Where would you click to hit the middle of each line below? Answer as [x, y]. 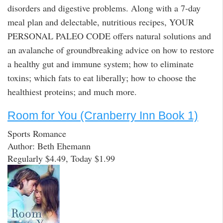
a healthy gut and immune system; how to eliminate [101, 63]
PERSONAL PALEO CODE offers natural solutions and [109, 36]
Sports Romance [37, 134]
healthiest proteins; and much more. [72, 91]
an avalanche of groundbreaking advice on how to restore [111, 50]
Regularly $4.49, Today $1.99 [61, 159]
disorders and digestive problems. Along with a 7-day [104, 8]
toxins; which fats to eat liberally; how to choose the [102, 77]
